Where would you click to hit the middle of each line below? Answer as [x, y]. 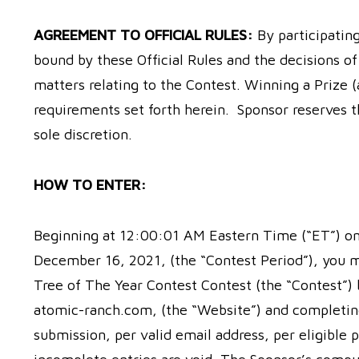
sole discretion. [83, 134]
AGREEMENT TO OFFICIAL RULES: [145, 35]
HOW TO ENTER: [90, 185]
